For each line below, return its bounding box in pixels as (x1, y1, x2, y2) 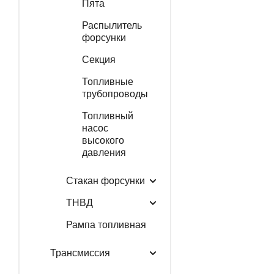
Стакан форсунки (65, 175, 145, 186)
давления (81, 147, 126, 158)
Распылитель (81, 20, 142, 31)
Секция (81, 54, 116, 65)
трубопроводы (81, 88, 148, 99)
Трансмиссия (50, 247, 110, 258)
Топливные (81, 76, 133, 87)
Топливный (81, 110, 133, 121)
